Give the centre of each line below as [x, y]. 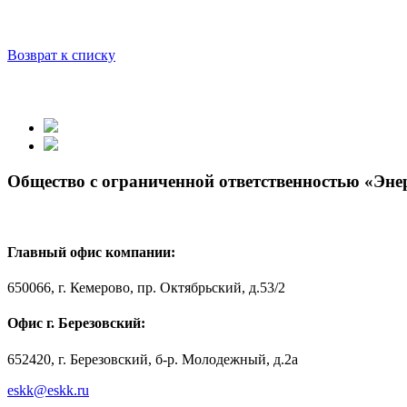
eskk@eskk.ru [48, 390]
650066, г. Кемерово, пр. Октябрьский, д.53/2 [146, 288]
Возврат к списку [61, 55]
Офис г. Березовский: [76, 323]
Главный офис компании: [91, 252]
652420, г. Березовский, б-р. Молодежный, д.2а [153, 359]
